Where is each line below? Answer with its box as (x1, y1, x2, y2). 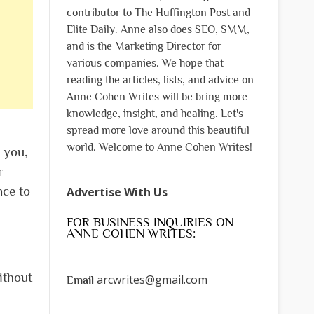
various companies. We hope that (66, 56, 224, 69)
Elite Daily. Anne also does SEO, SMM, (66, 22, 250, 36)
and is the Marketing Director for (66, 39, 221, 53)
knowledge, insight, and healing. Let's (66, 107, 243, 120)
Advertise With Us (66, 184, 168, 200)
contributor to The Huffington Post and (66, 6, 250, 19)
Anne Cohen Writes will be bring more (66, 90, 247, 103)
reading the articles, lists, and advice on (66, 73, 254, 86)
